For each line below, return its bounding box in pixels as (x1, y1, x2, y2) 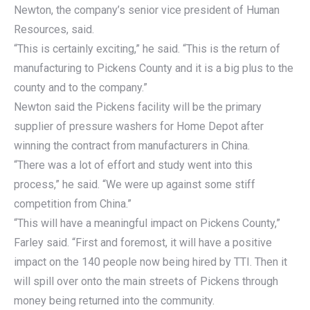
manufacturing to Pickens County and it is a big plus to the (14, 62, 293, 75)
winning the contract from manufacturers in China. (14, 139, 250, 153)
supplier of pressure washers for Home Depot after (14, 120, 264, 134)
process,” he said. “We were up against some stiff (14, 178, 255, 192)
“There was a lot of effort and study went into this (14, 158, 253, 172)
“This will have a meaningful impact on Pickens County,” (14, 217, 280, 230)
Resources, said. (14, 23, 94, 37)
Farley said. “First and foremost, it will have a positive (14, 236, 272, 250)
